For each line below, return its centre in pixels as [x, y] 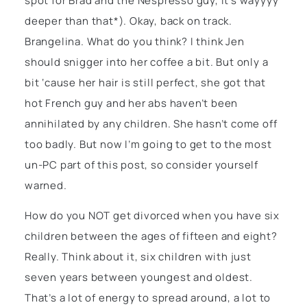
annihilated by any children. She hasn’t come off [151, 123]
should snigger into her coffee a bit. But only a [147, 62]
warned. [46, 185]
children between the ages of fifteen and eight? [151, 236]
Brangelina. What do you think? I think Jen [135, 41]
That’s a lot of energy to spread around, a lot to [148, 298]
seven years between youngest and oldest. [139, 278]
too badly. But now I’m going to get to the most [148, 144]
